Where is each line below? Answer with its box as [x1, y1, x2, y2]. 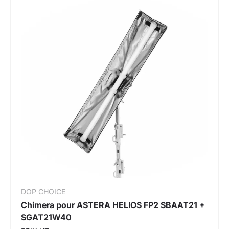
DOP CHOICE [21, 187, 65, 196]
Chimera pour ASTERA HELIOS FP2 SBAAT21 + [21, 199, 205, 210]
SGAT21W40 [21, 212, 72, 222]
